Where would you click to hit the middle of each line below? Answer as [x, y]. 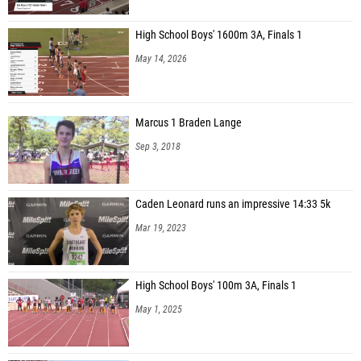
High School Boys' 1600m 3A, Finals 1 [219, 35]
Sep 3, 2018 [158, 146]
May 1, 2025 [159, 309]
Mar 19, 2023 [161, 228]
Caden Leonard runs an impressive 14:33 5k [233, 204]
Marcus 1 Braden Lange [189, 122]
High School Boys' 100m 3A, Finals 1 [216, 285]
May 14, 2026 [161, 58]
